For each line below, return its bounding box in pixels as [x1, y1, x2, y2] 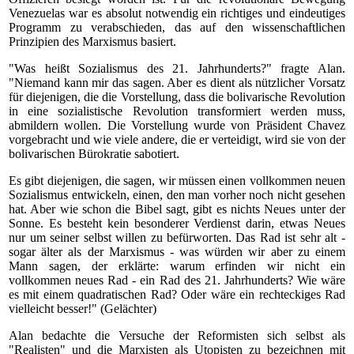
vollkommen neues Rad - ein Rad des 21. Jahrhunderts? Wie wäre [9, 273, 345, 287]
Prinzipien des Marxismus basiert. [9, 35, 176, 48]
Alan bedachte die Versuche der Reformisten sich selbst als [9, 329, 345, 342]
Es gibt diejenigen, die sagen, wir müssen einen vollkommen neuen [9, 174, 345, 187]
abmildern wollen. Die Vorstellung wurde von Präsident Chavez [9, 119, 345, 132]
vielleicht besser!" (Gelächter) [9, 302, 156, 315]
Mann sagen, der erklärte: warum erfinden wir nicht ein [9, 259, 345, 273]
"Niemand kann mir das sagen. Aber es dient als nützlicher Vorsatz [9, 76, 345, 89]
